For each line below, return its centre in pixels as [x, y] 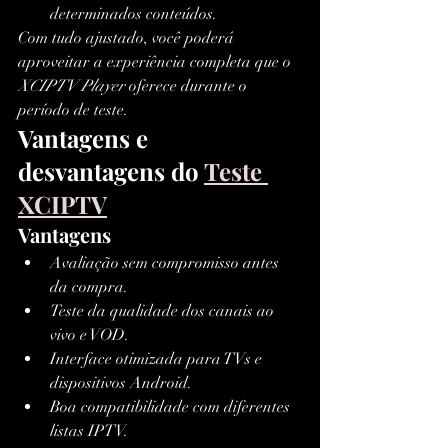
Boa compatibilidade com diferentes [172, 407]
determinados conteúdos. [133, 14]
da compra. [89, 287]
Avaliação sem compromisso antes [166, 263]
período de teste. [73, 110]
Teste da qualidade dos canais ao [164, 311]
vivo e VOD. [89, 335]
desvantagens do [111, 171]
